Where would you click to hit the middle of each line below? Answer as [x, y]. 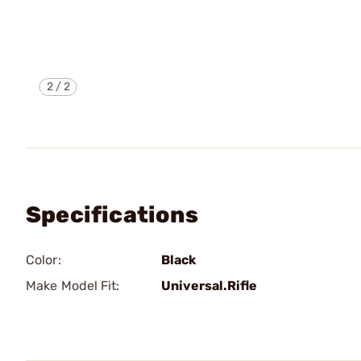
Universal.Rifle [209, 286]
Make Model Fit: [73, 286]
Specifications [112, 215]
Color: [44, 260]
